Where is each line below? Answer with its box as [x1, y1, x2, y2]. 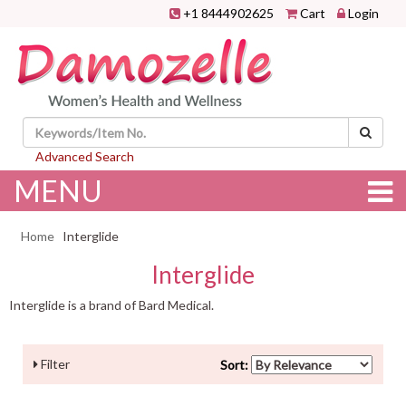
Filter [38, 356, 70, 372]
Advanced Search [35, 149, 134, 164]
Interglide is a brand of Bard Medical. [9, 297, 214, 313]
